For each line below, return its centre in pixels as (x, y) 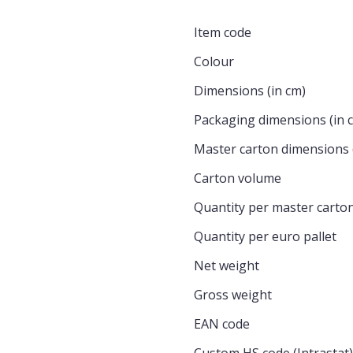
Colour (214, 61)
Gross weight (233, 295)
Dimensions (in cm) (250, 91)
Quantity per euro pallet (265, 236)
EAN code (222, 324)
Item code (223, 32)
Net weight (227, 266)
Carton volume (238, 178)
